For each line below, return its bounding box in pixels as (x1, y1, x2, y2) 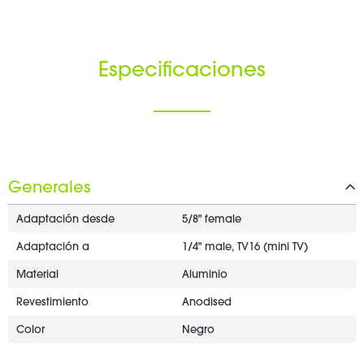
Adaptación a (16, 242, 89, 253)
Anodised (182, 297, 232, 308)
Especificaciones (98, 61, 266, 82)
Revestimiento (16, 297, 89, 308)
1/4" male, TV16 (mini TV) (182, 242, 308, 253)
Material (16, 270, 58, 280)
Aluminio (182, 270, 227, 280)
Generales (8, 180, 90, 197)
